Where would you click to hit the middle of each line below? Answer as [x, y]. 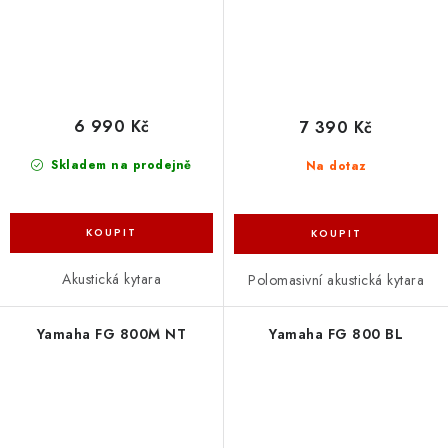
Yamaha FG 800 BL [336, 334]
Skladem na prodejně [119, 165]
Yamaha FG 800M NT [111, 334]
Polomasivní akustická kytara [336, 280]
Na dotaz [336, 166]
